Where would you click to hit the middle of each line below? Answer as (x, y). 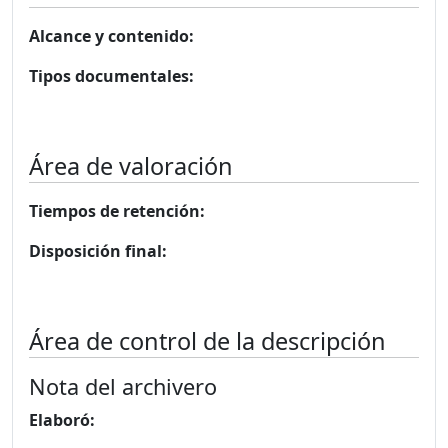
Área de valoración (131, 166)
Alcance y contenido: (111, 36)
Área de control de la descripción (207, 341)
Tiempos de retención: (117, 211)
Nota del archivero (123, 386)
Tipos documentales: (111, 76)
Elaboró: (62, 420)
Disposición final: (98, 251)
